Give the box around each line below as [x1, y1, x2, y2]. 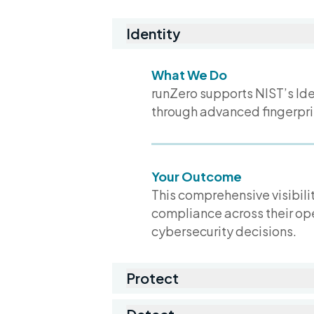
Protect [126, 269, 179, 287]
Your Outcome [151, 168, 242, 184]
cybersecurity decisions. [151, 223, 296, 239]
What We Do [151, 67, 227, 83]
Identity [126, 25, 180, 42]
